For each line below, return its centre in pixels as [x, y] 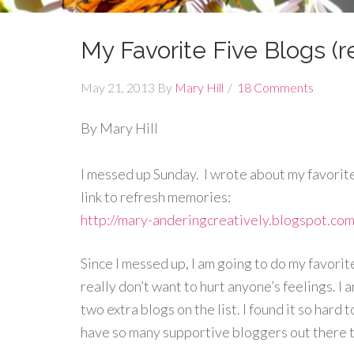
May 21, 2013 [118, 87]
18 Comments [275, 87]
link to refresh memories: [158, 197]
